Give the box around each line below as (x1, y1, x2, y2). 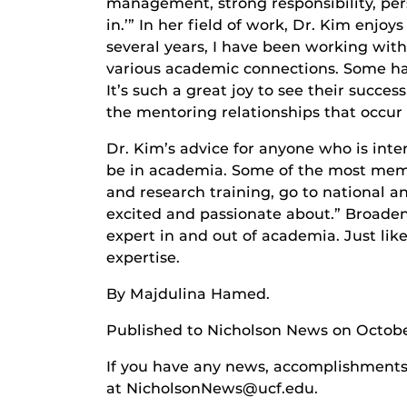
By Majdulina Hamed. (106, 285, 270, 303)
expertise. (106, 249, 180, 267)
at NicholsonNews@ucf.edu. (106, 380, 318, 398)
